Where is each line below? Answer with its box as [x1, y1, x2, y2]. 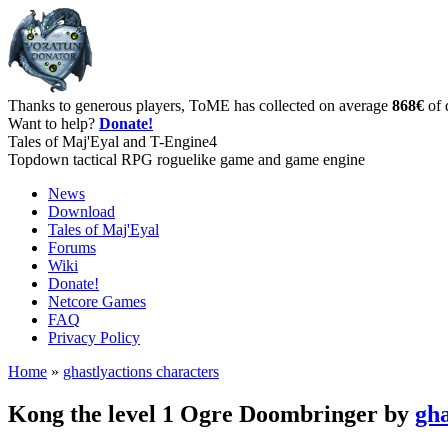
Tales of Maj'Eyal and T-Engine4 [8, 133, 217, 150]
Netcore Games [48, 293, 146, 310]
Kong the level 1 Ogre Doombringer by [8, 400, 415, 427]
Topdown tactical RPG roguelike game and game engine [8, 151, 365, 168]
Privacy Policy [48, 329, 140, 346]
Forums [48, 239, 96, 256]
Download [48, 203, 115, 220]
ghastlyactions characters [63, 363, 219, 380]
